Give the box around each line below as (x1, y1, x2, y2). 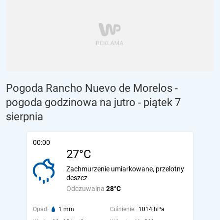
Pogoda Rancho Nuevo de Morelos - (6, 82, 178, 94)
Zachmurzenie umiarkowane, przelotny (66, 165, 184, 173)
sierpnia (6, 110, 43, 123)
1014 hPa (138, 206, 165, 213)
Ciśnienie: (110, 206, 136, 213)
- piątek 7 (138, 96, 181, 109)
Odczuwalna (66, 185, 106, 192)
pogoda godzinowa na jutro (6, 96, 136, 109)
